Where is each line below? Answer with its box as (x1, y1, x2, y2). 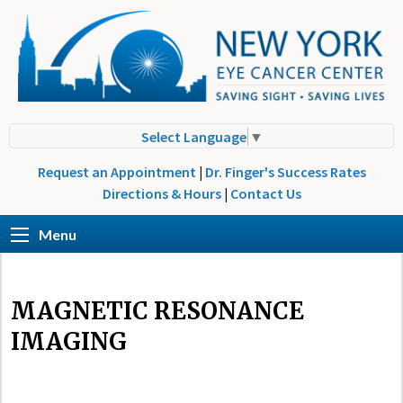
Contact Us (229, 184, 301, 203)
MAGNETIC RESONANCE (11, 295, 304, 326)
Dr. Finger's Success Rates (204, 163, 366, 182)
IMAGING (11, 326, 127, 356)
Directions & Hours (102, 184, 221, 203)
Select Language (140, 128, 246, 147)
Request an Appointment (37, 163, 196, 182)
